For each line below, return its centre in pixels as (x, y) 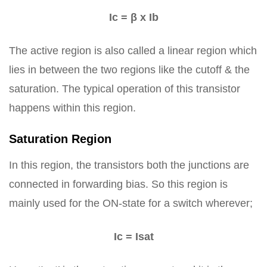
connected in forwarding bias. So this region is (118, 184)
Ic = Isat (133, 237)
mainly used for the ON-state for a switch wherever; (131, 203)
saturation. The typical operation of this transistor (125, 89)
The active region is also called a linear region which (133, 51)
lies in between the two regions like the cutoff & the (129, 70)
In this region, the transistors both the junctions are (129, 165)
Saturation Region (60, 139)
